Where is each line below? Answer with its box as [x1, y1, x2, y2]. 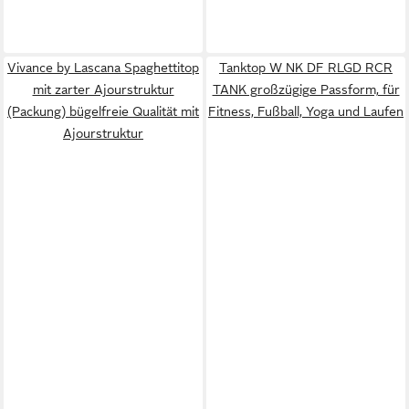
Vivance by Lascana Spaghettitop [7, 59, 199, 75]
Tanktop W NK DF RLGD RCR [219, 59, 393, 75]
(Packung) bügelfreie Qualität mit [7, 103, 199, 119]
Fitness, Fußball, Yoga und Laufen [208, 103, 404, 119]
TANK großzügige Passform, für [212, 81, 400, 97]
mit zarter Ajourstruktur [32, 81, 174, 97]
